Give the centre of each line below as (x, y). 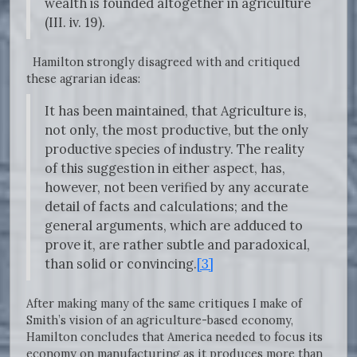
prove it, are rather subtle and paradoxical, (177, 245)
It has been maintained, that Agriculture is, (176, 111)
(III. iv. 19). (75, 23)
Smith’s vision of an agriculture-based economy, (160, 320)
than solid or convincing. (121, 264)
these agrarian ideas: (85, 79)
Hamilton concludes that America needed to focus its (175, 337)
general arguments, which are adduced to (174, 226)
